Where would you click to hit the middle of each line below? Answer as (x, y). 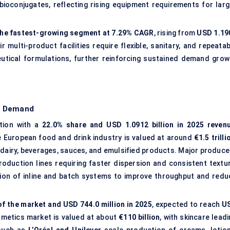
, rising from (175, 33)
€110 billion (139, 217)
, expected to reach (187, 205)
